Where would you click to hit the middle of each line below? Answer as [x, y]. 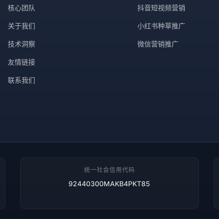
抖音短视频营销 [162, 8]
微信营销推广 [158, 44]
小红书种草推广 [162, 26]
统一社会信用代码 [109, 170]
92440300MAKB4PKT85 [109, 184]
